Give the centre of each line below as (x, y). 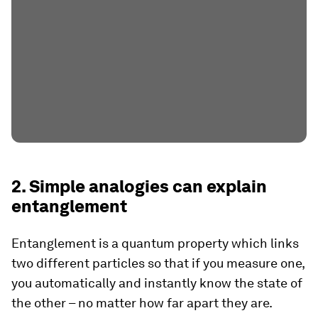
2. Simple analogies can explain (139, 186)
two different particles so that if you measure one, (158, 263)
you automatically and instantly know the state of (157, 283)
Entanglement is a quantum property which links (155, 243)
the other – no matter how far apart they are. (142, 302)
